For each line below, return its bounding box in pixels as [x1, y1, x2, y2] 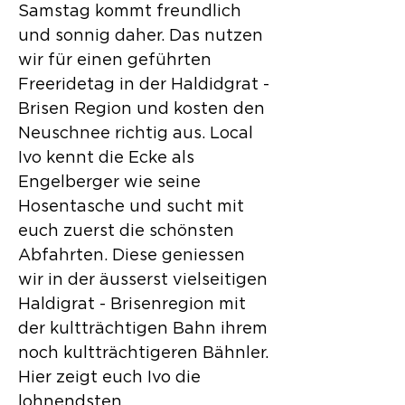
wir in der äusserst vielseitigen [18, 272, 268, 288]
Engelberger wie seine [18, 174, 201, 191]
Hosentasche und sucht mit [18, 199, 244, 215]
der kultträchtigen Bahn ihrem [18, 321, 268, 337]
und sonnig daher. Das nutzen [18, 28, 263, 44]
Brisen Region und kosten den [18, 101, 265, 118]
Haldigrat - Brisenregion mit [18, 297, 246, 313]
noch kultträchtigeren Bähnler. [18, 345, 268, 362]
